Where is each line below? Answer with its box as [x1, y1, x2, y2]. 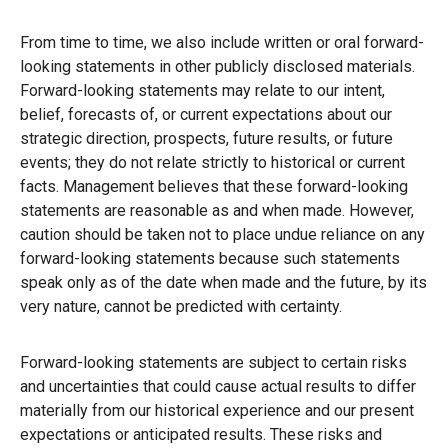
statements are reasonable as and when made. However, [20, 200, 414, 220]
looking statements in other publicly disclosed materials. [20, 56, 415, 76]
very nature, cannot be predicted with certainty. [20, 296, 342, 316]
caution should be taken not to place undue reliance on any [20, 224, 425, 244]
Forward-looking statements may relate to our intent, [20, 80, 385, 100]
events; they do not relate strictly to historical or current [20, 152, 405, 172]
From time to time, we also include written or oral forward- [20, 32, 424, 52]
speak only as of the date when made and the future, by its [20, 272, 427, 292]
